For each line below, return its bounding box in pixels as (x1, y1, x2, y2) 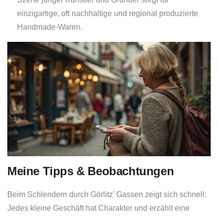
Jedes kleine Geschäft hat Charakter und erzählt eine (7, 204, 190, 213)
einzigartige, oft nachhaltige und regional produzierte (17, 9, 198, 18)
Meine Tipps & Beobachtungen (7, 164, 174, 178)
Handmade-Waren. (17, 23, 82, 32)
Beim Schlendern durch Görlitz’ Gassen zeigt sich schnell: (7, 190, 206, 199)
